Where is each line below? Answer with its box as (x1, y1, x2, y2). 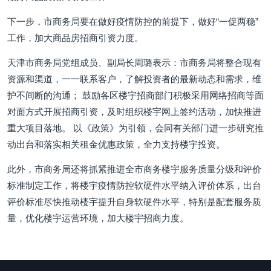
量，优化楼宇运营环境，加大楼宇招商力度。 (7, 213, 189, 223)
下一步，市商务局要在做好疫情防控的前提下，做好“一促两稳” (7, 16, 258, 27)
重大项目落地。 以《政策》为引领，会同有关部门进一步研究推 (7, 123, 264, 133)
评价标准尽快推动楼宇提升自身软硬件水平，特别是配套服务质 (7, 197, 261, 207)
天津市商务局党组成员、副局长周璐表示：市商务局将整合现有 (7, 57, 261, 68)
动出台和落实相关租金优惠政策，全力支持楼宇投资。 (7, 139, 225, 149)
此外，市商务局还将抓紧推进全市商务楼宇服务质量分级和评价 (7, 164, 261, 174)
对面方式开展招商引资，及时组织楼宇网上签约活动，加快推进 (7, 106, 261, 117)
